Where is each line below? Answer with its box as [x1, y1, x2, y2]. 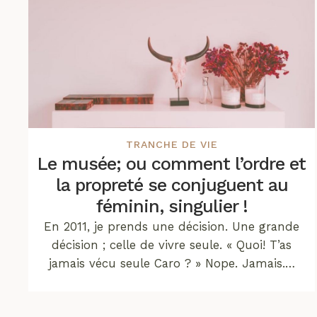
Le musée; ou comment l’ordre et [38, 153, 306, 174]
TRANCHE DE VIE [125, 138, 218, 150]
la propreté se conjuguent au [55, 174, 288, 195]
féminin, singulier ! [96, 195, 248, 217]
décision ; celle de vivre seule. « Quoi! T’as [52, 237, 292, 252]
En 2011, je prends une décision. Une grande [44, 219, 300, 234]
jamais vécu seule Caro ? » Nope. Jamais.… [48, 255, 295, 270]
